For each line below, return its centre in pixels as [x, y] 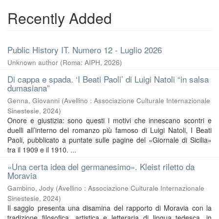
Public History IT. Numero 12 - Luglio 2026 [85, 50]
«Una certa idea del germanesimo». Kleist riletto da [101, 166]
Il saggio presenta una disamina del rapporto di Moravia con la [109, 208]
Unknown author [33, 62]
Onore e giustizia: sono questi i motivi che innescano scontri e [109, 120]
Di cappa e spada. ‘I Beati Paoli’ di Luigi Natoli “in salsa [108, 79]
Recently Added [60, 18]
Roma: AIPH [81, 62]
